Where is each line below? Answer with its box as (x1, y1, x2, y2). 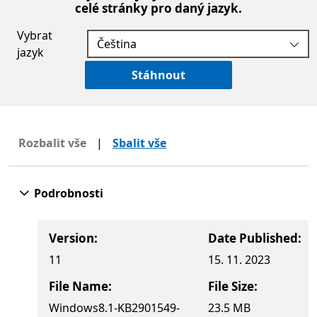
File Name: (49, 278, 112, 295)
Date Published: (208, 230, 301, 247)
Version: (49, 230, 98, 247)
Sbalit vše (113, 135, 166, 151)
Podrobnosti (34, 185, 103, 202)
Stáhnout (132, 67, 185, 83)
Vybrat (17, 28, 52, 44)
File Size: (208, 278, 258, 295)
